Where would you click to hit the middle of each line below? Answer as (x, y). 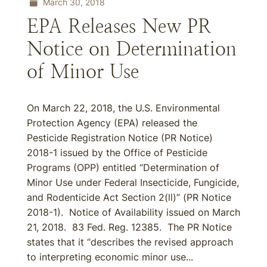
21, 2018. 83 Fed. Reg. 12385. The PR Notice (129, 227)
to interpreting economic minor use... (110, 257)
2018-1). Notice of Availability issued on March (133, 212)
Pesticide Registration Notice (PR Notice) (120, 138)
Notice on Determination (132, 49)
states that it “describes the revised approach (130, 242)
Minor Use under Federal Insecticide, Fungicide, (133, 182)
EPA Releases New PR (119, 26)
